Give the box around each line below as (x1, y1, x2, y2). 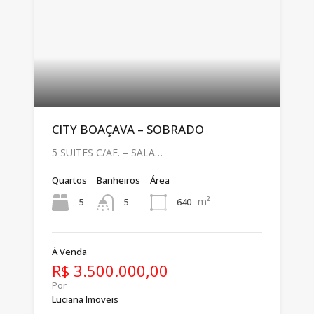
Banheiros (97, 173, 140, 186)
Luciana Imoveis (52, 292, 118, 306)
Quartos (52, 173, 87, 186)
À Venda (52, 245, 87, 258)
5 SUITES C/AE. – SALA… (52, 145, 163, 159)
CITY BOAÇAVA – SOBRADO (52, 121, 204, 137)
